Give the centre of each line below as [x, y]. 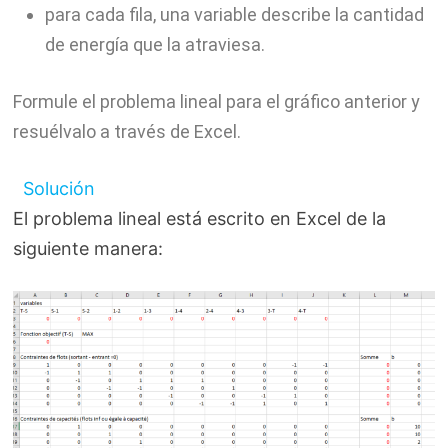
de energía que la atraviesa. [154, 44]
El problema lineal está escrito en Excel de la [199, 218]
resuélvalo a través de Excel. [126, 131]
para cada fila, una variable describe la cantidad [234, 14]
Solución [58, 188]
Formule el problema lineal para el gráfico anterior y [216, 101]
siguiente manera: [87, 248]
